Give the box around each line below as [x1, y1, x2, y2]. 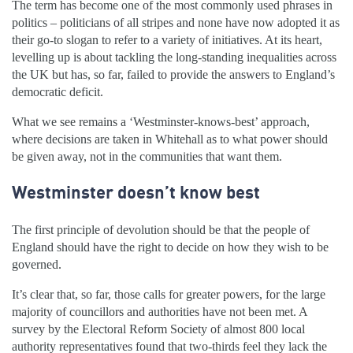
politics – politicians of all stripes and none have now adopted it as [12, 15, 340, 29]
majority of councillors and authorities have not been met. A [12, 305, 307, 319]
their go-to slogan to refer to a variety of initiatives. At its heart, [12, 32, 322, 46]
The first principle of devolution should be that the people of [12, 223, 310, 237]
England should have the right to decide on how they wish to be [12, 240, 329, 255]
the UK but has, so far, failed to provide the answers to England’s [12, 67, 335, 81]
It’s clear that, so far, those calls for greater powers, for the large [12, 288, 325, 302]
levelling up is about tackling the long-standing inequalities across [12, 50, 336, 64]
